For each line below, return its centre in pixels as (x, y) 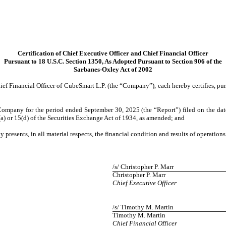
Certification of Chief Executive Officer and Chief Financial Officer (113, 53)
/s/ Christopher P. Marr (143, 167)
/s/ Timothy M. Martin (143, 207)
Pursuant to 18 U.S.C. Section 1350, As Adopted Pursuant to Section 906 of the (113, 61)
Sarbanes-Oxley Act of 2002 (113, 69)
